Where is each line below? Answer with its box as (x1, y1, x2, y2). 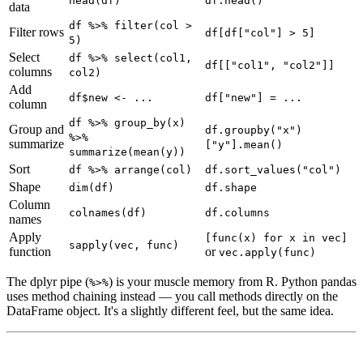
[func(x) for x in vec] (205, 232, 348, 245)
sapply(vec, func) (69, 239, 179, 252)
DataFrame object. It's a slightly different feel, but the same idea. (6, 304, 334, 318)
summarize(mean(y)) (69, 146, 186, 159)
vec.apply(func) (219, 246, 316, 259)
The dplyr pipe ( (6, 275, 89, 289)
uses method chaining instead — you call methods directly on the (6, 289, 338, 304)
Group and (9, 122, 64, 137)
